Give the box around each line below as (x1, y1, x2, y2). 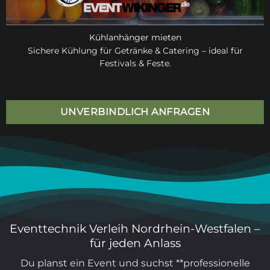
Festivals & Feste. (99, 58, 171, 69)
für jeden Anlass (89, 235, 181, 250)
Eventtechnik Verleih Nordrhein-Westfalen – (10, 221, 260, 236)
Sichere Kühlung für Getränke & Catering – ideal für (27, 46, 243, 56)
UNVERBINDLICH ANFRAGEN (60, 106, 210, 118)
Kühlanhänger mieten (89, 33, 181, 43)
